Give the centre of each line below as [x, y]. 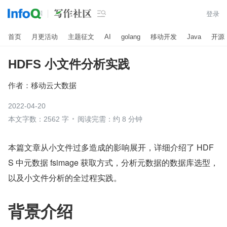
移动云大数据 [54, 85]
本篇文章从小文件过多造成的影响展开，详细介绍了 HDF [111, 147]
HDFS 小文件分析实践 [69, 64]
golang [131, 36]
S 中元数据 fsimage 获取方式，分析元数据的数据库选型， [113, 162]
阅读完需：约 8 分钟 [110, 119]
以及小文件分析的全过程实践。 [65, 178]
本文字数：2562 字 [39, 119]
